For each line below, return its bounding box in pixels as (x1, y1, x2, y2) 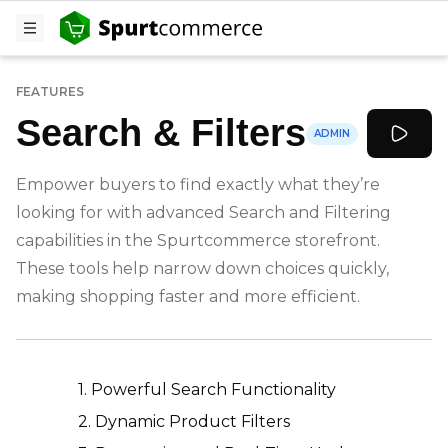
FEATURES (16, 84, 84, 99)
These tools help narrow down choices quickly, (16, 259, 389, 278)
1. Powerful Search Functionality (74, 380, 336, 399)
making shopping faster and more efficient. (16, 287, 360, 306)
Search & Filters (16, 112, 306, 154)
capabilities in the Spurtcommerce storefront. (16, 231, 380, 250)
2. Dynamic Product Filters (74, 412, 290, 431)
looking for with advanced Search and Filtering (16, 203, 391, 222)
